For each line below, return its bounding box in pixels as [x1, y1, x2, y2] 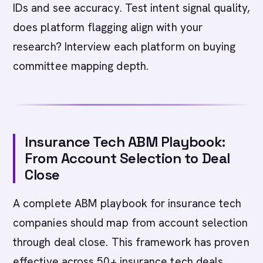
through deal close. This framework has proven [13, 235, 249, 249]
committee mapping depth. [13, 59, 149, 73]
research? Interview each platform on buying [13, 39, 236, 54]
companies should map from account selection [13, 215, 248, 230]
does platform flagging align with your [13, 20, 203, 35]
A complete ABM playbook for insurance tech [13, 196, 242, 211]
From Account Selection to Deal [25, 149, 230, 167]
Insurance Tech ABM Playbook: [25, 133, 225, 151]
